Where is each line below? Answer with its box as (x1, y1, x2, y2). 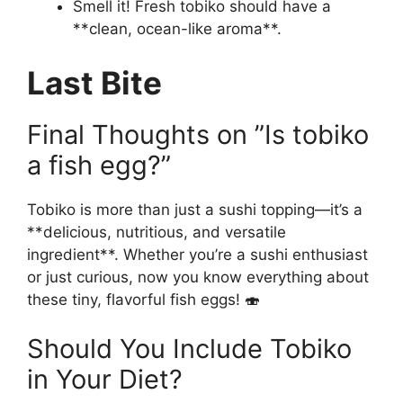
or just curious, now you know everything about (27, 267, 369, 286)
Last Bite (27, 63, 162, 102)
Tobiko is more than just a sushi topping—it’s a (27, 200, 363, 219)
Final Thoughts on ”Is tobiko (27, 118, 369, 150)
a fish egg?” (27, 148, 171, 181)
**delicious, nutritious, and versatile (27, 222, 286, 241)
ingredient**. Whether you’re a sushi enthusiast (27, 245, 368, 264)
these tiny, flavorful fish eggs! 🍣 (27, 290, 260, 309)
